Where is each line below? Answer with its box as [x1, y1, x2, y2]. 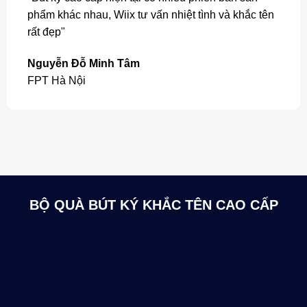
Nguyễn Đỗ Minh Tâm [27, 58, 140, 70]
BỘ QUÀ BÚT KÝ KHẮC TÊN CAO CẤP [29, 197, 278, 212]
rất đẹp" [27, 26, 65, 38]
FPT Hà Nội [27, 75, 86, 87]
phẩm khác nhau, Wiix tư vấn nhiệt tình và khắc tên [27, 9, 274, 21]
